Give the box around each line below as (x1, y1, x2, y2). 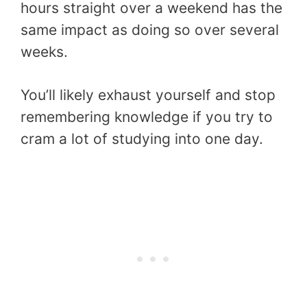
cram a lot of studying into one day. (21, 130, 263, 148)
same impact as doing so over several (21, 21, 279, 38)
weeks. (21, 42, 68, 60)
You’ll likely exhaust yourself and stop (21, 86, 275, 104)
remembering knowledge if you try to (21, 108, 273, 126)
